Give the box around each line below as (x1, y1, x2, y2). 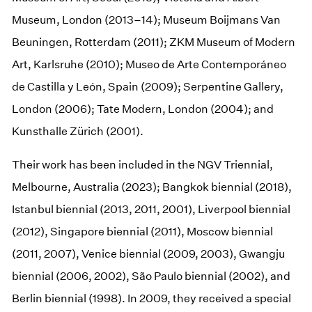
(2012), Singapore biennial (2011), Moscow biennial (12, 224, 274, 238)
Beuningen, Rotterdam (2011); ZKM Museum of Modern (12, 35, 296, 49)
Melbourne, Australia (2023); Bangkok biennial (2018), (12, 180, 292, 194)
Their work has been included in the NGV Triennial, (12, 157, 274, 171)
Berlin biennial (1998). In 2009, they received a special (12, 291, 292, 305)
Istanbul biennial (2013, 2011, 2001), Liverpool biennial (12, 202, 291, 216)
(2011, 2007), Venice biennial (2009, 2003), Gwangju (12, 247, 286, 260)
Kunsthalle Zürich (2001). (12, 124, 144, 138)
